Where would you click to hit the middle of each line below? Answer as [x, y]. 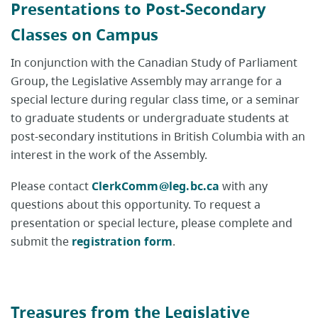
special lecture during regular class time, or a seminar [155, 100]
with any [244, 186]
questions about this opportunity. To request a [136, 205]
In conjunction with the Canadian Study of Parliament [154, 63]
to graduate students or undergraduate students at [150, 118]
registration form [122, 242]
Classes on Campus [84, 34]
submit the [41, 242]
